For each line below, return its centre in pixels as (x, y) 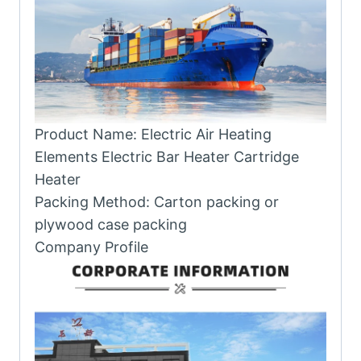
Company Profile (91, 247)
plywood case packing (111, 225)
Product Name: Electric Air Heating (153, 135)
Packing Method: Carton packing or (157, 202)
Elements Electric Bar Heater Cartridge (167, 157)
